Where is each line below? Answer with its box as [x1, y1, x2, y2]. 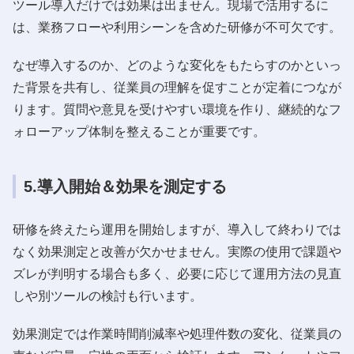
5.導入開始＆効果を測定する [24, 177, 227, 195]
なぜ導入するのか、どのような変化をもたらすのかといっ [13, 58, 341, 72]
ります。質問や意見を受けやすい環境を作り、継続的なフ [13, 102, 341, 116]
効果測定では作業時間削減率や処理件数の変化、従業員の [13, 326, 341, 341]
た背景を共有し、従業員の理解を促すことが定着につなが [13, 80, 341, 94]
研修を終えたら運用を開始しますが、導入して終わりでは [13, 222, 341, 236]
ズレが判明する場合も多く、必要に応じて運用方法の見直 [13, 266, 341, 281]
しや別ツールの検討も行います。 [13, 288, 202, 303]
